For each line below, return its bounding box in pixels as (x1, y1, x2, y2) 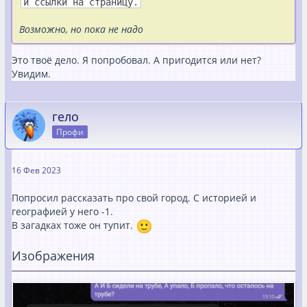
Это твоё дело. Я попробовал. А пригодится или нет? (12, 53, 261, 66)
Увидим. (12, 66, 51, 80)
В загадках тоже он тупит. (12, 218, 136, 232)
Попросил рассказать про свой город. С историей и (12, 191, 256, 204)
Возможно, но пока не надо (19, 22, 143, 36)
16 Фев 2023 (12, 164, 61, 176)
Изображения (12, 247, 95, 264)
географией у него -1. (12, 204, 113, 218)
